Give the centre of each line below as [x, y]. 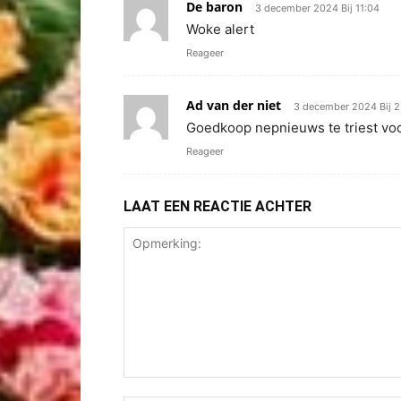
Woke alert [220, 29]
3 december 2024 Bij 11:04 [317, 8]
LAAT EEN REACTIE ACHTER [218, 206]
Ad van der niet [234, 105]
